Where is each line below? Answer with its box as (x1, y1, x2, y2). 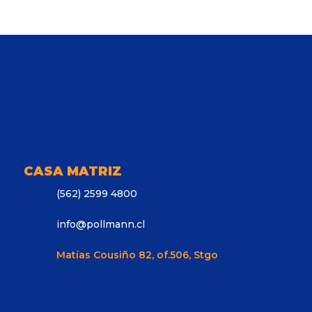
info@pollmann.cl (56, 218, 145, 231)
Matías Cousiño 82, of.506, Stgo (56, 249, 218, 262)
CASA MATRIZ (23, 163, 122, 179)
